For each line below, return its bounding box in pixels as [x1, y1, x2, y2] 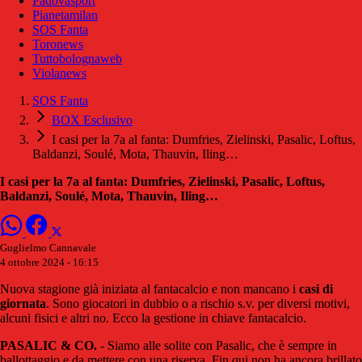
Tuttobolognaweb [32, 52, 122, 66]
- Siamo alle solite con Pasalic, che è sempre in [97, 339, 337, 353]
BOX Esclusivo [52, 113, 133, 128]
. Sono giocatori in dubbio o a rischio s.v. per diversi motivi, [46, 297, 350, 311]
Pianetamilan [32, 8, 98, 23]
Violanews [32, 66, 86, 81]
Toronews [32, 37, 83, 52]
